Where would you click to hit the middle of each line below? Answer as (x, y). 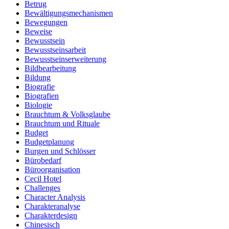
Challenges (42, 188)
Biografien (42, 96)
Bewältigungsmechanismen (69, 13)
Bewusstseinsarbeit (55, 50)
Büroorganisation (52, 170)
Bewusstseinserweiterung (65, 59)
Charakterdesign (51, 216)
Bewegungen (46, 22)
